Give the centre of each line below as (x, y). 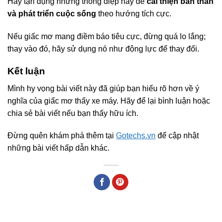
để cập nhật (177, 136)
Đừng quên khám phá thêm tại (62, 136)
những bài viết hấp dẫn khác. (58, 148)
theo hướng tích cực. (134, 14)
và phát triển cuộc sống (52, 14)
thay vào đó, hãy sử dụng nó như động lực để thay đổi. (103, 49)
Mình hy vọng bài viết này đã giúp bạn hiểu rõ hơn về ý (103, 88)
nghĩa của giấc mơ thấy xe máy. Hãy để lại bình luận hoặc (109, 101)
